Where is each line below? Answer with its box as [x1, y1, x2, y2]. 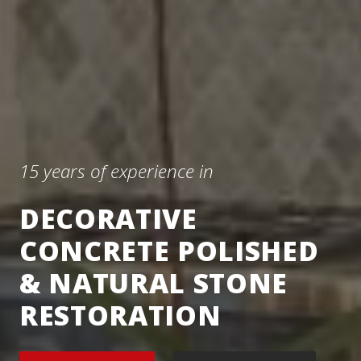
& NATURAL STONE [19, 264, 288, 302]
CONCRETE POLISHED [19, 232, 319, 270]
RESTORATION [19, 297, 222, 334]
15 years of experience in [19, 159, 214, 185]
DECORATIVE [19, 200, 197, 238]
